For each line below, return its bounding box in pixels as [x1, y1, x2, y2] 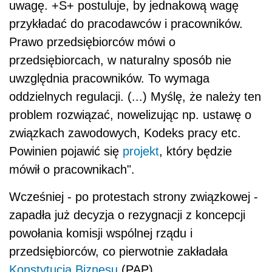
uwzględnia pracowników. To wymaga [9, 72, 209, 86]
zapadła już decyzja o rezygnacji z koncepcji [9, 208, 245, 222]
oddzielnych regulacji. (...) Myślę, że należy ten [9, 90, 261, 104]
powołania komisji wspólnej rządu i [9, 226, 192, 240]
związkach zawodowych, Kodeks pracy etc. [9, 126, 241, 140]
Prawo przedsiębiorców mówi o [9, 35, 175, 49]
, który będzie [159, 144, 232, 158]
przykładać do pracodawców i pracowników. [9, 17, 243, 31]
